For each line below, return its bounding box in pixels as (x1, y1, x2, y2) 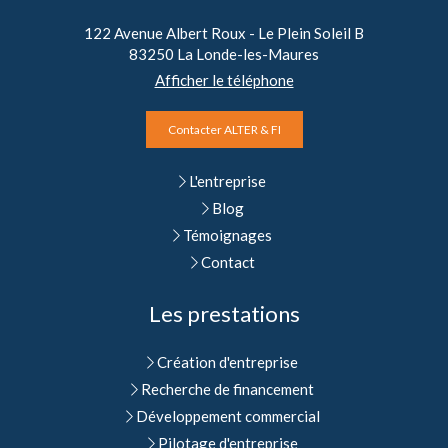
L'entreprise (189, 172, 266, 190)
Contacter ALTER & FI (167, 122, 281, 137)
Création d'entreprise (157, 353, 298, 371)
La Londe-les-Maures (177, 45, 319, 63)
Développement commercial (135, 407, 320, 425)
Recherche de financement (141, 380, 314, 398)
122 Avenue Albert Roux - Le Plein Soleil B (84, 24, 364, 42)
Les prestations (148, 300, 300, 327)
